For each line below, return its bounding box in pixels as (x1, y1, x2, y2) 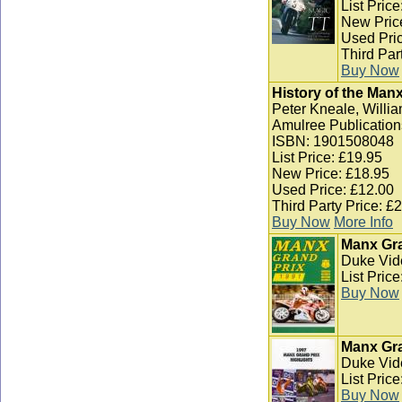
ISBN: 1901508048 (272, 134, 394, 149)
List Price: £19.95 (272, 150, 382, 165)
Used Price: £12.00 (272, 182, 394, 197)
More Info (334, 214, 393, 230)
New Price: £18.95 (272, 166, 389, 181)
